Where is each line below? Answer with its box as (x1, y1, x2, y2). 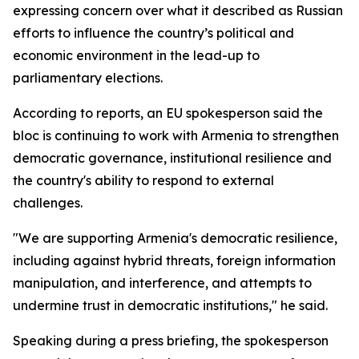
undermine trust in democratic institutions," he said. (13, 297, 328, 313)
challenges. (13, 195, 83, 211)
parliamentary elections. (13, 70, 163, 86)
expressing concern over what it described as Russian (13, 2, 343, 18)
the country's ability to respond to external (13, 172, 274, 188)
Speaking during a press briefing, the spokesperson (13, 333, 329, 349)
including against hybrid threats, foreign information (13, 252, 336, 268)
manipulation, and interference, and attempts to (13, 275, 312, 291)
